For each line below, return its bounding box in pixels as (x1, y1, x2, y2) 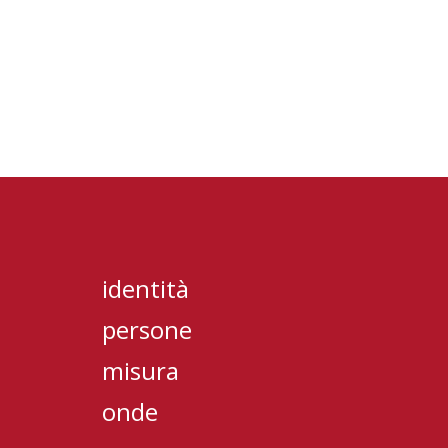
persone (102, 313, 192, 346)
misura (102, 354, 179, 387)
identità (102, 272, 189, 305)
